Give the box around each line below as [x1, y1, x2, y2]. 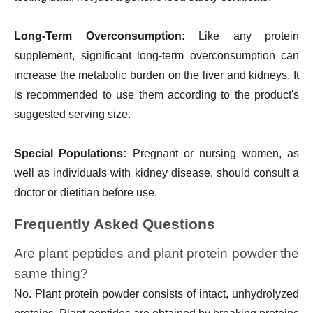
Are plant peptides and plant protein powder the [14, 246, 299, 261]
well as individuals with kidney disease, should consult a [14, 167, 299, 180]
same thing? [14, 266, 88, 282]
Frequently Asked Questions [14, 216, 215, 233]
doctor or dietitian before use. [14, 187, 157, 199]
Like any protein [184, 30, 299, 43]
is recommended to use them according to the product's [14, 89, 299, 101]
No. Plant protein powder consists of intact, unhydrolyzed [14, 288, 299, 300]
